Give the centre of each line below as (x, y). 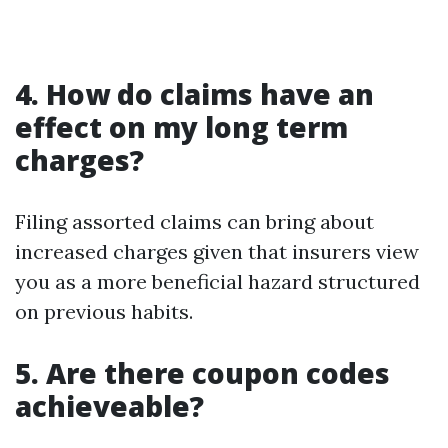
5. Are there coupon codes (202, 373)
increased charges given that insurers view (217, 251)
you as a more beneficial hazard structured (217, 281)
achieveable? (109, 406)
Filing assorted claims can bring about (194, 221)
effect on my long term (181, 127)
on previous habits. (104, 311)
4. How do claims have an (194, 94)
